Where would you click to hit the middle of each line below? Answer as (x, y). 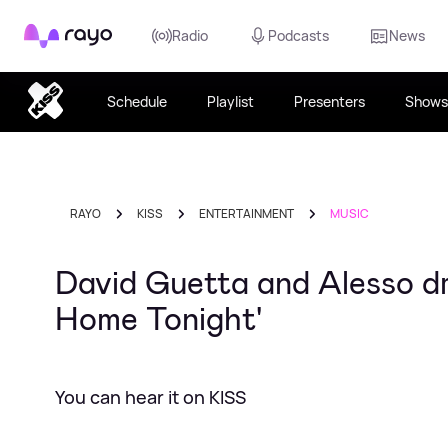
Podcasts (298, 35)
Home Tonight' (158, 319)
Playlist (230, 101)
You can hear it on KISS (150, 397)
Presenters (329, 101)
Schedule (136, 101)
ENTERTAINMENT (246, 213)
